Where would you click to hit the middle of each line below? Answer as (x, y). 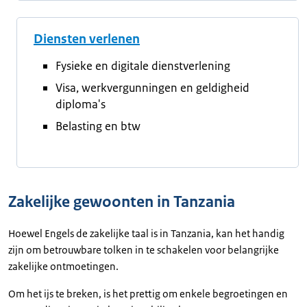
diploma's (81, 104)
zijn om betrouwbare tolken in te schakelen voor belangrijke (144, 250)
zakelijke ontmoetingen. (64, 266)
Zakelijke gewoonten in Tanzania (122, 202)
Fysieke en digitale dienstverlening (143, 66)
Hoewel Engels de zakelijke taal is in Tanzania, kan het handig (146, 233)
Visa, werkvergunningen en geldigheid (152, 88)
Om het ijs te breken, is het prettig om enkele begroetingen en (148, 294)
